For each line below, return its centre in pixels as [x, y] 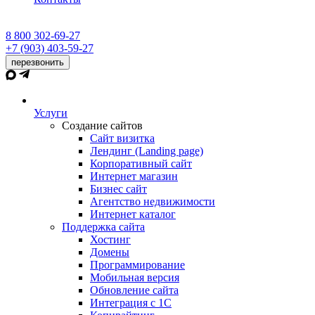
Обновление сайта [134, 290]
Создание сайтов [102, 126]
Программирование [137, 265]
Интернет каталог [133, 214]
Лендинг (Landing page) [147, 151]
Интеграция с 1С [131, 303]
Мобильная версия [135, 277]
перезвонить [38, 62]
